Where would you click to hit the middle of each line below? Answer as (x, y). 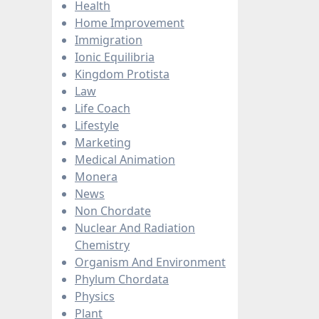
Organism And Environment (150, 262)
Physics (95, 296)
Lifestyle (97, 125)
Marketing (103, 142)
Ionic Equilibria (115, 57)
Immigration (109, 40)
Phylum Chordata (122, 279)
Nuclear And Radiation (135, 228)
